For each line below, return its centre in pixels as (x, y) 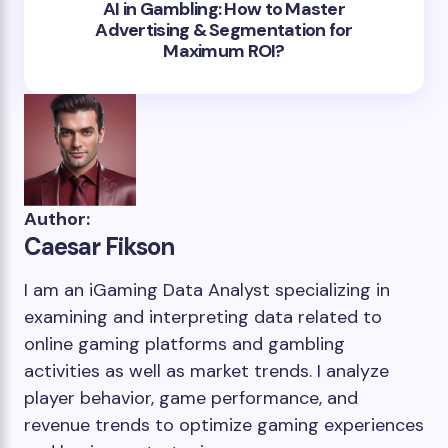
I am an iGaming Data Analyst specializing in (207, 290)
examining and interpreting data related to (203, 317)
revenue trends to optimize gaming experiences (224, 425)
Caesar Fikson (99, 246)
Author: (57, 219)
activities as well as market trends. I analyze (206, 371)
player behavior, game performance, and (191, 398)
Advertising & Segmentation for (224, 30)
